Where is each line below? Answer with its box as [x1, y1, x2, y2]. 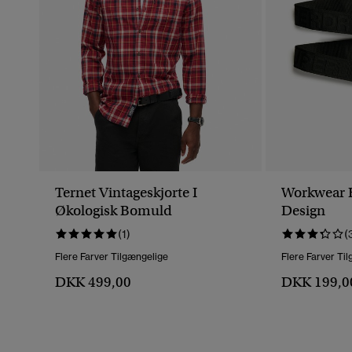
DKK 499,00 [55, 273, 131, 291]
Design [281, 202, 325, 220]
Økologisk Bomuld [55, 202, 172, 220]
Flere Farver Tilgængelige [55, 251, 168, 263]
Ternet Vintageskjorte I [55, 184, 197, 202]
